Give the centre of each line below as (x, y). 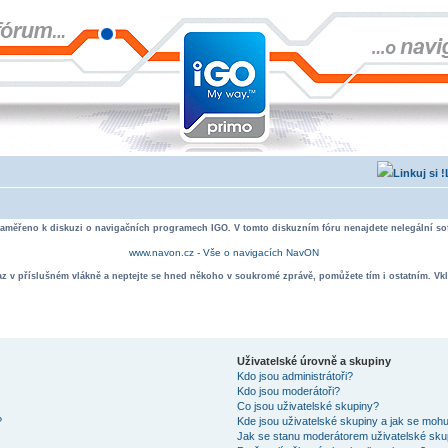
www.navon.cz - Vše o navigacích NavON (224, 252)
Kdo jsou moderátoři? (288, 391)
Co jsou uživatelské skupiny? (307, 406)
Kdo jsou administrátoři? (294, 376)
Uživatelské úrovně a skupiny (313, 361)
